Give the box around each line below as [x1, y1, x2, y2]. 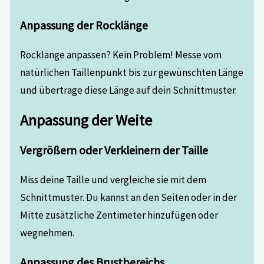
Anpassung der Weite [20, 111, 153, 130]
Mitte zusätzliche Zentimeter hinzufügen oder [20, 209, 219, 222]
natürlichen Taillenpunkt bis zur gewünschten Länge [20, 66, 244, 80]
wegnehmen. [20, 226, 75, 240]
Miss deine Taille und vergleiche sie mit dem [20, 173, 207, 187]
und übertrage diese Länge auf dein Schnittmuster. [20, 84, 237, 97]
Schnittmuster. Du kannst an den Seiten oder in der [20, 191, 237, 204]
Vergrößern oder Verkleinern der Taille [20, 143, 209, 158]
